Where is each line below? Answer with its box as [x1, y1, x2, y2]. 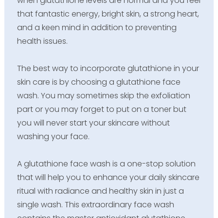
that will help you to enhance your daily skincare [17, 171, 200, 183]
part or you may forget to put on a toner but [17, 103, 186, 115]
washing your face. [17, 130, 90, 142]
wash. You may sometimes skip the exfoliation [17, 90, 190, 101]
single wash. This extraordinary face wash [17, 199, 174, 210]
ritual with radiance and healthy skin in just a [17, 185, 184, 197]
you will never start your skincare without [17, 117, 170, 128]
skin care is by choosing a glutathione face [17, 76, 181, 88]
